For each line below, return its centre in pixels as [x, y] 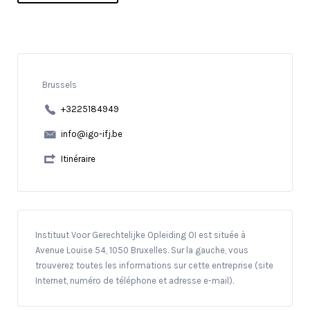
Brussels [59, 85]
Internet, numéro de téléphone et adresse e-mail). [135, 280]
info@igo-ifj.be [91, 134]
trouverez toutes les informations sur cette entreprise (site [154, 265]
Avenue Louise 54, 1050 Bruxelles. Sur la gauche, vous [142, 250]
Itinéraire [78, 159]
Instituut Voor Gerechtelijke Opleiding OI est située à [140, 235]
